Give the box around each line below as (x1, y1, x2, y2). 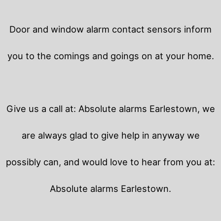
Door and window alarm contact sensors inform (9, 23, 212, 35)
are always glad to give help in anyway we (21, 129, 200, 141)
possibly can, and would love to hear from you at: (6, 156, 215, 167)
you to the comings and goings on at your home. (7, 50, 214, 61)
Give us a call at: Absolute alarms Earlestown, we (6, 103, 215, 114)
